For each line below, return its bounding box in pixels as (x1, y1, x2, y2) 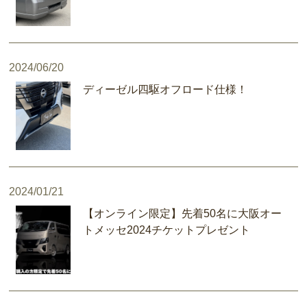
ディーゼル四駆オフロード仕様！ (83, 83, 248, 95)
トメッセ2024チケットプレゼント (83, 223, 251, 236)
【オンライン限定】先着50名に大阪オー (83, 207, 282, 219)
